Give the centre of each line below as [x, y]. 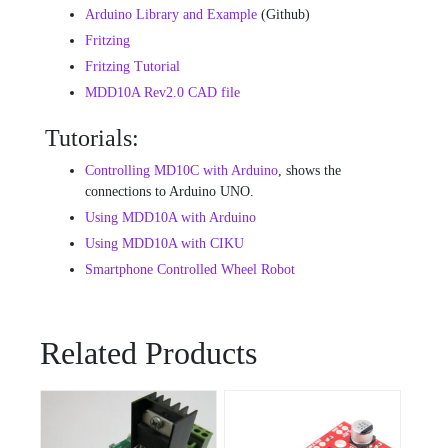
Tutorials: [92, 138]
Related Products [148, 353]
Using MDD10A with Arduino [170, 218]
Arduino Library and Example [171, 15]
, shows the [309, 171]
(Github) [283, 15]
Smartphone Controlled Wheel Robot [190, 270]
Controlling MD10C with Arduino [181, 171]
